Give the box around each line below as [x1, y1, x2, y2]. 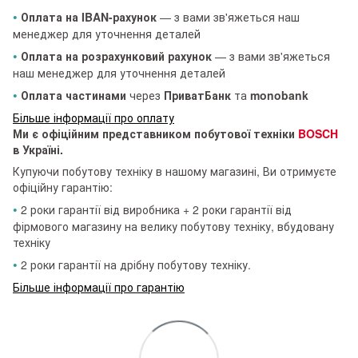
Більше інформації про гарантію [13, 278, 185, 295]
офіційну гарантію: [13, 178, 113, 195]
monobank [250, 86, 308, 103]
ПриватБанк [164, 86, 231, 103]
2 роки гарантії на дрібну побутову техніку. [21, 256, 251, 272]
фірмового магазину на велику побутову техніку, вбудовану [13, 217, 334, 234]
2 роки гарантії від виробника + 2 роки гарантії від [21, 201, 292, 217]
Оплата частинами [18, 86, 126, 103]
